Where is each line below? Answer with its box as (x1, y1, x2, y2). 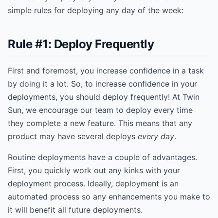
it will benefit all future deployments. (8, 205, 143, 215)
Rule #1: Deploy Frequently (8, 37, 154, 51)
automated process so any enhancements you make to (8, 192, 210, 201)
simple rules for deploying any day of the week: (8, 5, 183, 15)
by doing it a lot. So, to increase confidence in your (8, 79, 197, 89)
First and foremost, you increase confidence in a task (8, 66, 204, 75)
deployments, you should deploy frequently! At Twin (8, 92, 200, 102)
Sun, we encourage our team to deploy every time (8, 105, 193, 115)
